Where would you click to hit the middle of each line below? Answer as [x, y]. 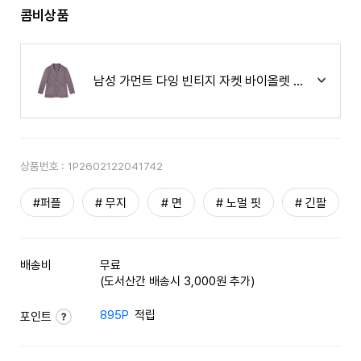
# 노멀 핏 [238, 203]
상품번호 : [41, 166]
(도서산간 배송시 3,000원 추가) [178, 281]
